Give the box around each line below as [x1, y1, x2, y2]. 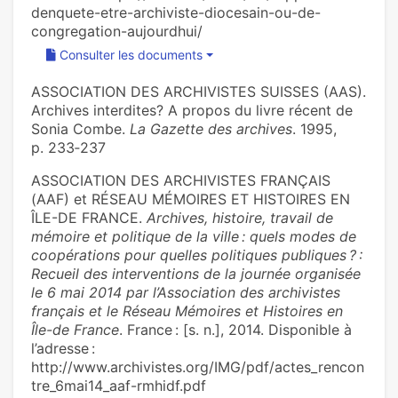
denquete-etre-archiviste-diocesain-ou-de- [31, 4, 321, 22]
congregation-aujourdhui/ [31, 22, 203, 41]
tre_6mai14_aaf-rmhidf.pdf [31, 377, 206, 395]
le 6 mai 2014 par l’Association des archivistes [31, 283, 340, 302]
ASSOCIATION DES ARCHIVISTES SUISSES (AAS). [31, 83, 366, 101]
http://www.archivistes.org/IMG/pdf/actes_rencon [31, 358, 364, 377]
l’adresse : [31, 339, 95, 358]
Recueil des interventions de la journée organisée [31, 265, 361, 283]
